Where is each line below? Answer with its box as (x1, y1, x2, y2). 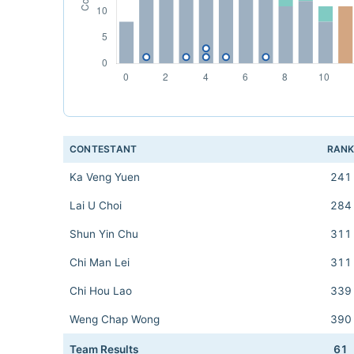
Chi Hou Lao (70, 284, 132, 297)
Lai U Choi (70, 199, 122, 212)
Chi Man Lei (70, 256, 130, 269)
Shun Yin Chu (70, 228, 138, 240)
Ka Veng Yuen (70, 171, 140, 183)
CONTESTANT (70, 143, 137, 155)
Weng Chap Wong (70, 313, 160, 326)
